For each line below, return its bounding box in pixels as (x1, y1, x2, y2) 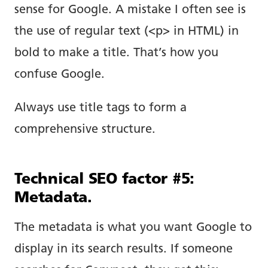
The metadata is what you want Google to (14, 221, 252, 234)
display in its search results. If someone (14, 243, 233, 255)
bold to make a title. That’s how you (14, 47, 218, 59)
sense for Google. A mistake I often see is (14, 4, 246, 16)
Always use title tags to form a (14, 102, 187, 114)
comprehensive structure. (14, 123, 156, 136)
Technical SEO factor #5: (14, 172, 194, 187)
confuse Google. (14, 68, 105, 81)
